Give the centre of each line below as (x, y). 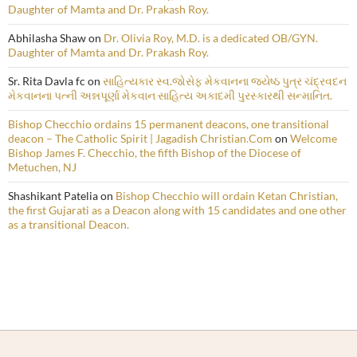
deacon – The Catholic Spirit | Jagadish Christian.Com (140, 139)
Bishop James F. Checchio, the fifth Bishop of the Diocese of (155, 153)
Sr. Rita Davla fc (47, 81)
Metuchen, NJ (42, 167)
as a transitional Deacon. (69, 225)
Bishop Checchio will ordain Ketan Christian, (227, 196)
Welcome (314, 139)
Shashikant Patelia (53, 196)
